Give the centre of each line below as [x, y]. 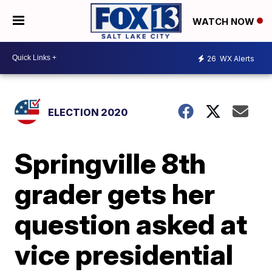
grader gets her [115, 193]
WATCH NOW [225, 21]
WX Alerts [236, 59]
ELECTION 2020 [88, 112]
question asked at [131, 224]
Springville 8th [110, 163]
